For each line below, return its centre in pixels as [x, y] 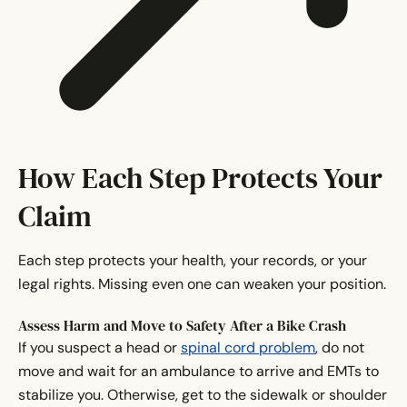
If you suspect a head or [99, 348]
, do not [340, 348]
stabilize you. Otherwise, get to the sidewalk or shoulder [203, 395]
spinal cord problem [248, 348]
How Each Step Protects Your [200, 179]
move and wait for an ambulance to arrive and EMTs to [199, 372]
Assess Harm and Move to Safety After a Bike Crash [182, 326]
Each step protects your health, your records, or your [193, 261]
